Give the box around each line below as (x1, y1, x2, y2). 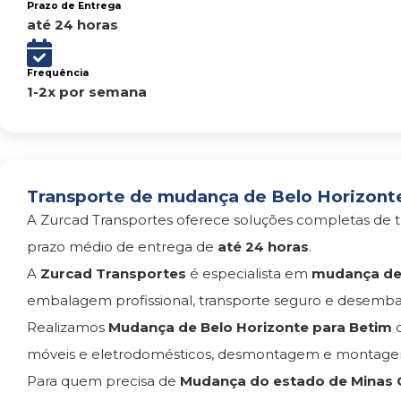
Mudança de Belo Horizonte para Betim (108, 319, 392, 336)
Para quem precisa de (27, 372, 180, 389)
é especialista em (186, 265, 311, 282)
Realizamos (27, 319, 108, 336)
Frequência (27, 67, 89, 79)
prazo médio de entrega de (27, 238, 218, 255)
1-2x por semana (27, 83, 147, 100)
